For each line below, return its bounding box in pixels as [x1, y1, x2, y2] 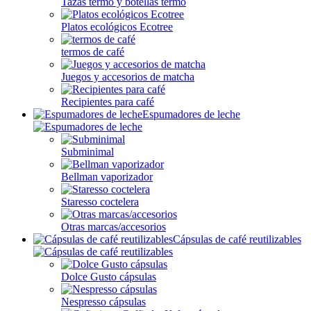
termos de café [61, 46, 124, 58]
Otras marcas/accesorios [61, 221, 166, 233]
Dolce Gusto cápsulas [61, 271, 156, 283]
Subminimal [61, 146, 114, 158]
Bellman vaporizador [61, 171, 153, 183]
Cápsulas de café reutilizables [173, 233, 301, 245]
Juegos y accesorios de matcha [61, 71, 194, 83]
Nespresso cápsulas [61, 296, 146, 308]
